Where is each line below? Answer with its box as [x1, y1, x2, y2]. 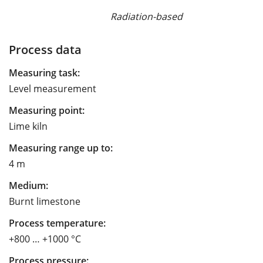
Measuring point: [9, 103, 85, 117]
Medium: [9, 178, 48, 192]
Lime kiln [9, 119, 48, 133]
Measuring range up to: [9, 141, 113, 154]
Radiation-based [110, 9, 183, 23]
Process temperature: [9, 216, 106, 230]
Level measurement [9, 82, 96, 95]
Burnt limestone [9, 194, 80, 208]
